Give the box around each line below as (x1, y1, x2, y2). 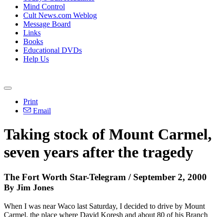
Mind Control (23, 2, 65, 11)
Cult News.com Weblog (23, 11, 97, 19)
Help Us (23, 55, 49, 63)
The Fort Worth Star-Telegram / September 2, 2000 (4, 171, 207, 182)
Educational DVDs (23, 46, 82, 54)
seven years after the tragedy (4, 143, 193, 161)
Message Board (23, 20, 71, 28)
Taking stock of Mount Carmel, (4, 125, 212, 143)
